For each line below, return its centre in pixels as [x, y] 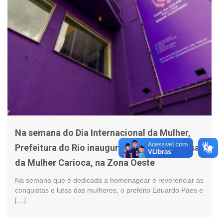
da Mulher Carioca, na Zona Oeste [85, 162]
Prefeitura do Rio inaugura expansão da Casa [107, 147]
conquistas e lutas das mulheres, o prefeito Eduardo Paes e [109, 190]
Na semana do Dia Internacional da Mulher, [103, 132]
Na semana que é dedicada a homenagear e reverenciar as [109, 180]
